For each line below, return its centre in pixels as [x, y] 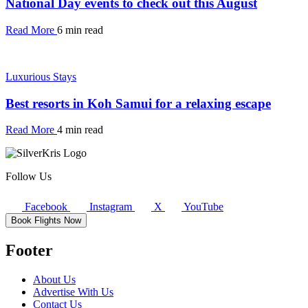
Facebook [46, 207]
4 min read [80, 130]
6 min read [80, 30]
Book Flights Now [46, 221]
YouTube [203, 207]
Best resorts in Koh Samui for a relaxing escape [138, 103]
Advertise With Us [73, 292]
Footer [29, 251]
